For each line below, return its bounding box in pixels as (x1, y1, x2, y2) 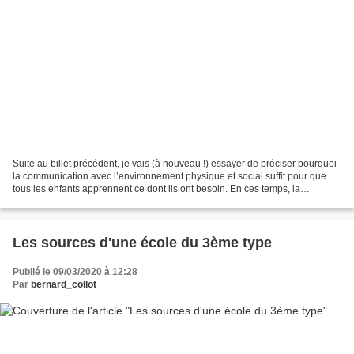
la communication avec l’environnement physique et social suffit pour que (13, 170, 326, 182)
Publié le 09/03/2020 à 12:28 (13, 265, 137, 277)
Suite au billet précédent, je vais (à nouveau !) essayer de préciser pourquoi (13, 157, 337, 169)
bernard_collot (31, 278, 96, 290)
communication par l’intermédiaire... (13, 195, 166, 207)
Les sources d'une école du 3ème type (13, 234, 272, 250)
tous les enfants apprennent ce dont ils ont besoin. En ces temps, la (13, 183, 300, 194)
